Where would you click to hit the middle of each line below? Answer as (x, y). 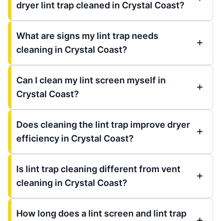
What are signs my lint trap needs (87, 36)
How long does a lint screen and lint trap (101, 213)
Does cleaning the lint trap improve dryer (103, 124)
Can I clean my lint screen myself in (91, 80)
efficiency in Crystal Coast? (75, 138)
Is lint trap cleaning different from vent (98, 169)
